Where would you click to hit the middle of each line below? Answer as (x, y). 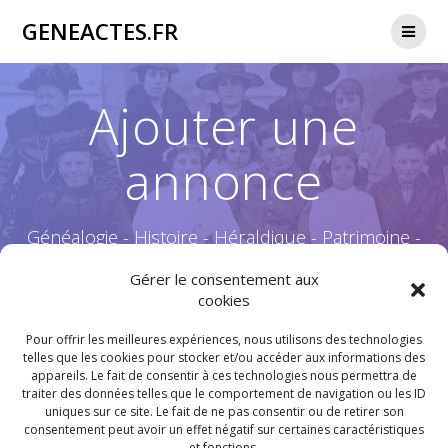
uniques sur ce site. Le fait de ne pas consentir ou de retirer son (224, 411)
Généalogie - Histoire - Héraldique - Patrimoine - (224, 237)
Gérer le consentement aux (224, 278)
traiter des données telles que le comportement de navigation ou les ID (224, 393)
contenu (249, 51)
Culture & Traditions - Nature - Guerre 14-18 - (224, 260)
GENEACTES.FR (100, 31)
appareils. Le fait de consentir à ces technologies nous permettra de (224, 375)
